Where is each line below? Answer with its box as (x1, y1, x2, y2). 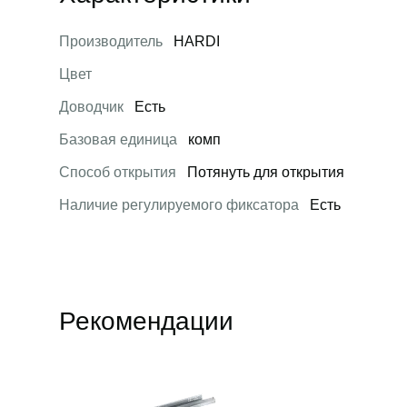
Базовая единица (58, 132, 177, 147)
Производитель (58, 34, 163, 49)
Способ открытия (58, 164, 176, 180)
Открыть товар (57, 360, 157, 375)
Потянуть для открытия (183, 164, 344, 180)
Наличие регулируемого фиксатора (58, 197, 299, 213)
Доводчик (58, 99, 124, 114)
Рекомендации (58, 307, 233, 335)
